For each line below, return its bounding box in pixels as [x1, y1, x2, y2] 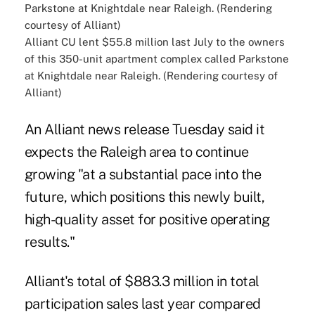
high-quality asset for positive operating [24, 211, 270, 229]
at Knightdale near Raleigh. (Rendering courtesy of [24, 70, 278, 82]
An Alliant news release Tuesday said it [24, 121, 265, 139]
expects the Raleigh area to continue [24, 143, 249, 161]
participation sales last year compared [24, 295, 261, 313]
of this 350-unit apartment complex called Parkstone [24, 53, 289, 65]
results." [24, 233, 75, 251]
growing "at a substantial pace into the [24, 166, 262, 184]
